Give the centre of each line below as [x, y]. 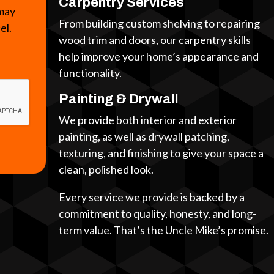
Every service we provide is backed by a [152, 197]
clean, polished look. [106, 170]
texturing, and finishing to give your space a [161, 153]
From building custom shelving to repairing [160, 24]
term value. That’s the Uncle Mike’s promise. [164, 230]
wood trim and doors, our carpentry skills [155, 40]
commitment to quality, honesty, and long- [158, 214]
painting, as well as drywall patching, [144, 137]
